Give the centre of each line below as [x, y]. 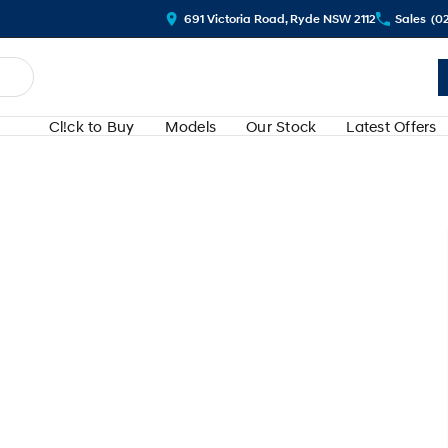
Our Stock [281, 126]
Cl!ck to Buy [91, 126]
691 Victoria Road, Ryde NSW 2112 [280, 18]
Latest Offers [391, 126]
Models [190, 126]
